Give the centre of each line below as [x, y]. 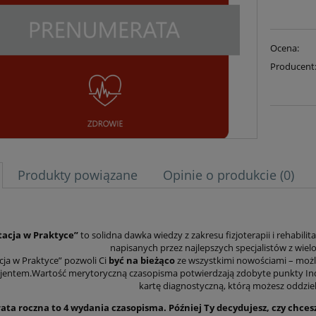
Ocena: [285, 48]
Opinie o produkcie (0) [229, 175]
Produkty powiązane [78, 175]
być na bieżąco [141, 261]
